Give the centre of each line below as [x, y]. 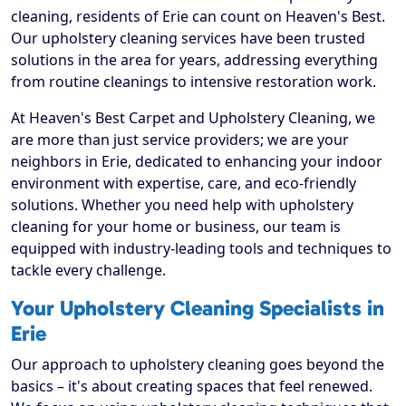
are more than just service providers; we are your [180, 140]
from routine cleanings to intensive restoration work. [193, 82]
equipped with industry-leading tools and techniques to [201, 249]
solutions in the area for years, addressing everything [194, 60]
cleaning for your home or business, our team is [176, 227]
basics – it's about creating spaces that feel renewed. [192, 387]
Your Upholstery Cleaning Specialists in [198, 309]
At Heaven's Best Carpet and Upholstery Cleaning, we [193, 118]
